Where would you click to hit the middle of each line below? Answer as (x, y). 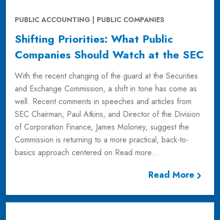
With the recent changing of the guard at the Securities (106, 76)
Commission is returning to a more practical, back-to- (102, 140)
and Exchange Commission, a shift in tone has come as (106, 89)
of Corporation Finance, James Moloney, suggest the (102, 127)
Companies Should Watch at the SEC (109, 55)
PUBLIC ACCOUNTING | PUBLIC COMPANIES (90, 20)
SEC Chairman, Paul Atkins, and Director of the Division (107, 114)
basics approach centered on (65, 152)
